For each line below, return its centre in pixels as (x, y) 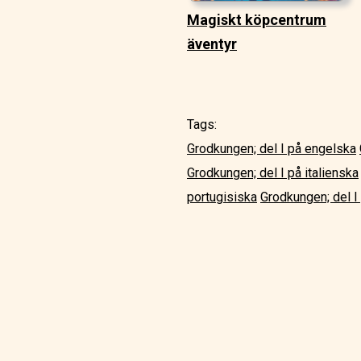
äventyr (212, 44)
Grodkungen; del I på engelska (272, 149)
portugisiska (222, 197)
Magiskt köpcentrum (257, 20)
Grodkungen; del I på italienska (273, 173)
